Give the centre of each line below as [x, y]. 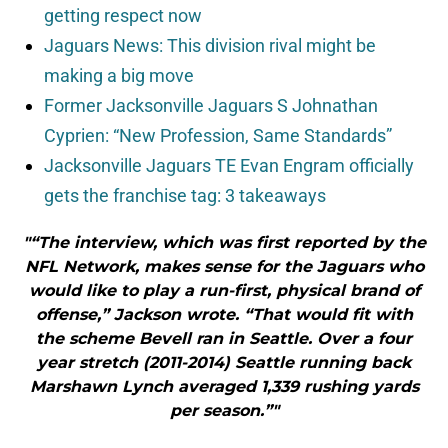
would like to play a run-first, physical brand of [224, 291]
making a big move [119, 76]
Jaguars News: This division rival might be [210, 46]
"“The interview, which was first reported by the [224, 243]
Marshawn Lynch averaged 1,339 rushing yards [224, 387]
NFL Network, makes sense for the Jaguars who [224, 267]
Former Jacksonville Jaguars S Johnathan [211, 106]
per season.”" [224, 411]
